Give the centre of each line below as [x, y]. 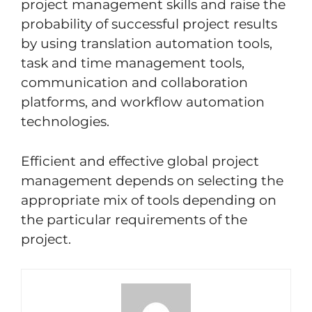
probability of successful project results [149, 24]
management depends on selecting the [152, 180]
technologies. [65, 122]
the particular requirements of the [134, 219]
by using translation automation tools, [147, 44]
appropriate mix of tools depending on [149, 200]
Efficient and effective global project [140, 161]
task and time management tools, [133, 63]
